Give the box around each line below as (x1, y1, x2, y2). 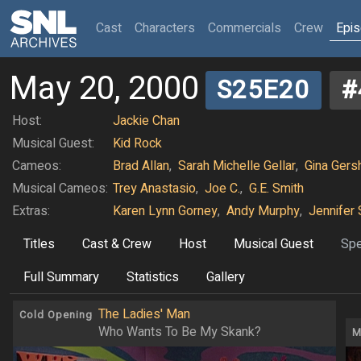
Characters (135, 19, 195, 38)
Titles (23, 234, 55, 255)
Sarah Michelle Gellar (178, 156, 296, 176)
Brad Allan (113, 156, 169, 176)
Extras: (12, 201, 50, 222)
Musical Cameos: (12, 179, 108, 199)
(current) (121, 18, 168, 37)
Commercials (208, 19, 281, 38)
